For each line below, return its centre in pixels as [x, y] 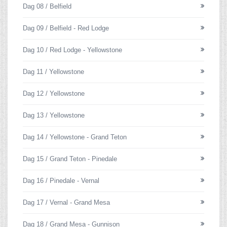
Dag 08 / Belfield [47, 6]
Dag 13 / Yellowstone [54, 115]
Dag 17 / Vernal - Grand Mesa [66, 202]
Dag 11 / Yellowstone [53, 72]
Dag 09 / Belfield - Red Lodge [66, 28]
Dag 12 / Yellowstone [54, 93]
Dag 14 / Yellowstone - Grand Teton [75, 137]
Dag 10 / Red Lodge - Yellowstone [72, 50]
